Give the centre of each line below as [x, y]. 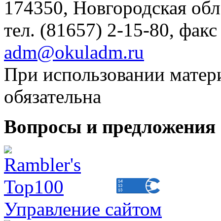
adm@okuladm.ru [74, 52]
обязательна [53, 96]
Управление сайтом [83, 209]
